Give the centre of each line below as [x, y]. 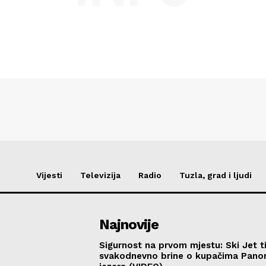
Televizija [100, 175]
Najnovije [129, 225]
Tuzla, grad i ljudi [216, 175]
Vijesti [49, 175]
